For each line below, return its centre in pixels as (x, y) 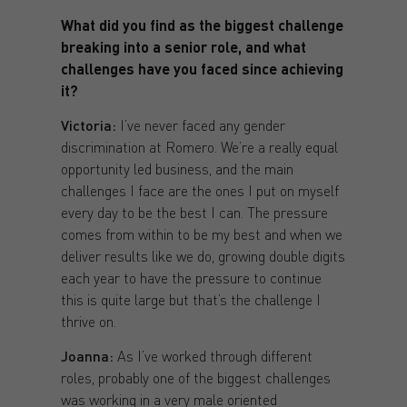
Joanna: (87, 356)
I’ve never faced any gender (200, 125)
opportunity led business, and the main (177, 169)
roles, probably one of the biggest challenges (195, 378)
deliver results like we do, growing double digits (203, 256)
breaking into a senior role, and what (183, 46)
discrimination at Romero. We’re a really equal (199, 147)
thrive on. (88, 322)
